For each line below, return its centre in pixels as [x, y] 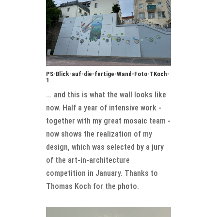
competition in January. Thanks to [102, 173]
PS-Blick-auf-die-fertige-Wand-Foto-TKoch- [108, 74]
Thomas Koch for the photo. [92, 186]
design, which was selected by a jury [105, 147]
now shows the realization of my [99, 134]
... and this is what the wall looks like [106, 94]
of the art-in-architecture [88, 160]
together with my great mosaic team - [108, 121]
